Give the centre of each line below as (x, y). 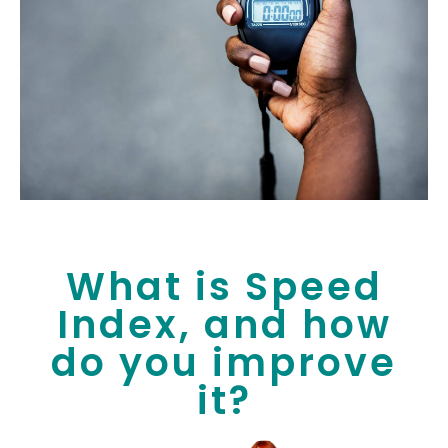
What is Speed (224, 287)
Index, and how (224, 325)
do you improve (224, 363)
